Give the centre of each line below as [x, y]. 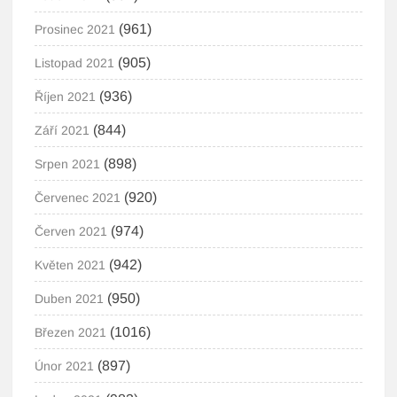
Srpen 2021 [68, 164]
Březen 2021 [71, 332]
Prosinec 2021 [75, 29]
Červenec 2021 [78, 198]
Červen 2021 [71, 231]
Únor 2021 [65, 366]
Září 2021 [62, 130]
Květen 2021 [70, 265]
